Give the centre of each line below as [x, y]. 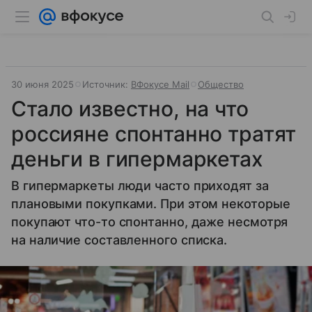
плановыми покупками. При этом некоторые [151, 204]
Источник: [107, 84]
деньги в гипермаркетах [137, 159]
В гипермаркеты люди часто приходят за [140, 186]
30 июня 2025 [42, 84]
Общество [221, 84]
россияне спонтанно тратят [154, 134]
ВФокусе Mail [160, 84]
